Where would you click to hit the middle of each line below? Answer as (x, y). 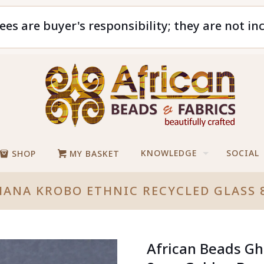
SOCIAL (243, 153)
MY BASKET (93, 154)
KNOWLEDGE (169, 153)
